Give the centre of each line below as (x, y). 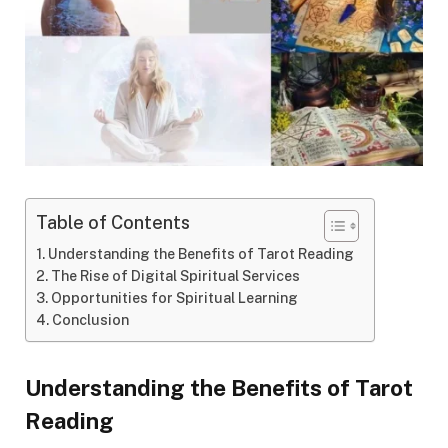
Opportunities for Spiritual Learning (174, 298)
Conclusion (90, 320)
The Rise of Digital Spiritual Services (175, 276)
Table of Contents (113, 223)
